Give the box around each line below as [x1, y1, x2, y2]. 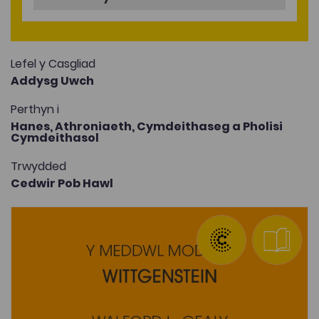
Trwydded [11, 158, 66, 175]
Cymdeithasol [11, 130, 99, 147]
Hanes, [11, 118, 55, 135]
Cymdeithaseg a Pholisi [137, 118, 283, 135]
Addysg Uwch [11, 73, 94, 90]
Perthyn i [11, 101, 59, 118]
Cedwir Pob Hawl [11, 175, 113, 192]
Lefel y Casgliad [11, 56, 95, 73]
